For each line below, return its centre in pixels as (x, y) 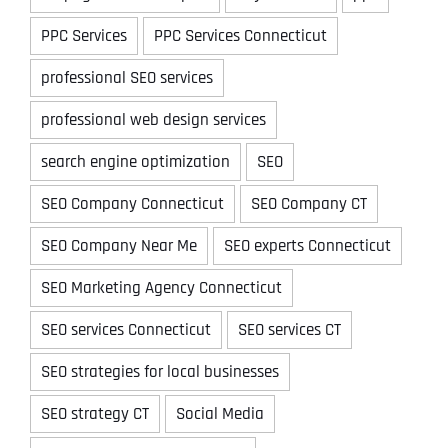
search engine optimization (135, 161)
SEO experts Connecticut (307, 245)
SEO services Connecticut (126, 329)
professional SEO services (127, 77)
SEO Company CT (309, 203)
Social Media (220, 413)
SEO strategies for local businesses (160, 371)
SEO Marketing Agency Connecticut (161, 287)
